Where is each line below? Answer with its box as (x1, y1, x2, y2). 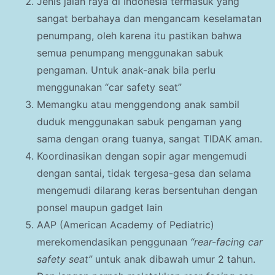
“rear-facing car (190, 236, 263, 249)
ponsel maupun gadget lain (37, 201, 163, 214)
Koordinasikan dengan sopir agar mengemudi (37, 150, 247, 163)
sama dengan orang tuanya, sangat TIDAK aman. (37, 133, 262, 145)
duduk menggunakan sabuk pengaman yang (37, 115, 242, 128)
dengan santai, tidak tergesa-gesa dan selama (37, 167, 251, 180)
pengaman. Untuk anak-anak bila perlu (37, 64, 215, 77)
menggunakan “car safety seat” (37, 81, 182, 94)
